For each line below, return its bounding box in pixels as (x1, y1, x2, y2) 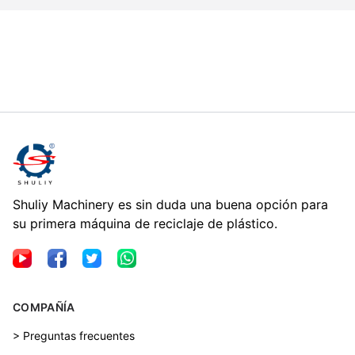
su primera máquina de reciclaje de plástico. (13, 215, 277, 231)
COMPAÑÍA (13, 300, 75, 314)
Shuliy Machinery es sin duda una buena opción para (13, 196, 328, 212)
